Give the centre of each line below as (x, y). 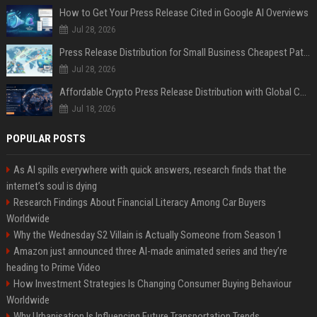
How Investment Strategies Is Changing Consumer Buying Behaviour (152, 283)
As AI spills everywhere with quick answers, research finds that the (150, 169)
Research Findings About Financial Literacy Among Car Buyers (139, 202)
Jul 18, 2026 (93, 108)
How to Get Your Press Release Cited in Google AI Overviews (184, 12)
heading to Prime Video (53, 267)
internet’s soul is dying (51, 186)
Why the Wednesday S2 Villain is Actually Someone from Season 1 (148, 235)
